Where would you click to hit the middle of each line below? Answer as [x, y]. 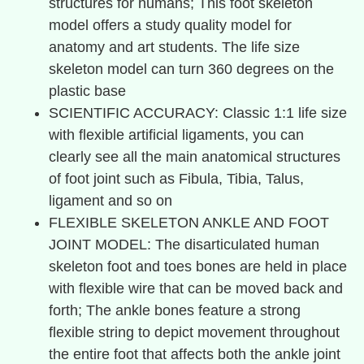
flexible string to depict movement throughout [194, 332]
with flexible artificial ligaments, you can [176, 135]
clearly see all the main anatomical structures [195, 157]
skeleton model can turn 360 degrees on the [191, 69]
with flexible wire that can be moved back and [196, 288]
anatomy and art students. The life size [174, 47]
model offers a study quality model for [170, 25]
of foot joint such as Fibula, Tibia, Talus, [176, 179]
